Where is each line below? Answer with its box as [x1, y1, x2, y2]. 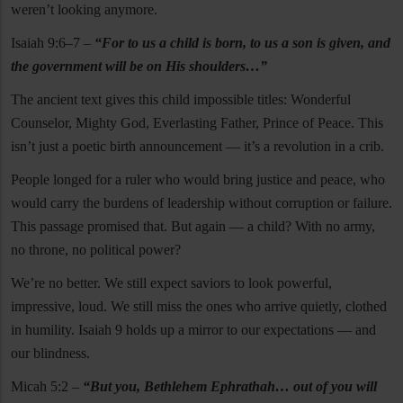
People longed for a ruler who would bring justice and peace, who [11, 172, 385, 188]
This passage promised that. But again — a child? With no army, [11, 219, 375, 235]
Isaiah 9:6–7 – [11, 35, 94, 51]
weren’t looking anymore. [11, 2, 157, 18]
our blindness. [11, 345, 90, 362]
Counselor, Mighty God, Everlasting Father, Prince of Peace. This [11, 115, 383, 131]
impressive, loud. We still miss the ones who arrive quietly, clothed [11, 299, 387, 315]
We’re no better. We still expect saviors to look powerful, [11, 275, 332, 291]
